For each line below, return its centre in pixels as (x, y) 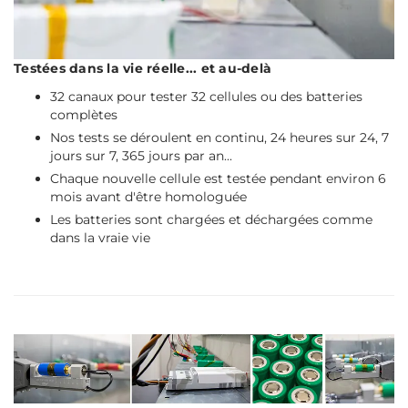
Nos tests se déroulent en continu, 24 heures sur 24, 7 (219, 138)
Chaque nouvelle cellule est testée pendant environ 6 (218, 179)
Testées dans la (68, 69)
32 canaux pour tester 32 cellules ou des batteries (206, 97)
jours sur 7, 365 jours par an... (141, 156)
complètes (84, 115)
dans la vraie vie (100, 238)
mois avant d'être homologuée (148, 197)
